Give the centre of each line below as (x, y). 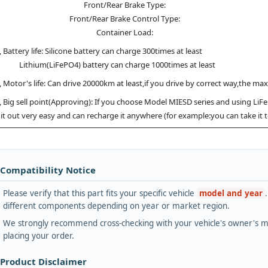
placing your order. (39, 235)
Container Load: (124, 32)
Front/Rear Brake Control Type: (124, 18)
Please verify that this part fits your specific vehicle (100, 193)
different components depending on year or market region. (116, 205)
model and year (231, 193)
